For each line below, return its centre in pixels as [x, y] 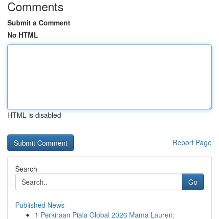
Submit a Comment [39, 22]
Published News [40, 205]
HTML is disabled [34, 115]
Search [26, 169]
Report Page [192, 142]
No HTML [23, 35]
